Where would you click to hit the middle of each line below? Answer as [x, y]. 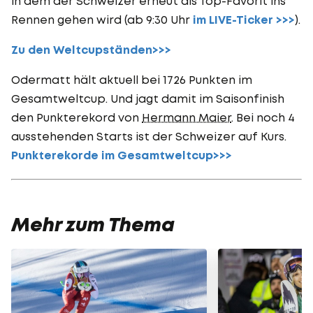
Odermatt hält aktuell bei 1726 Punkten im [132, 79]
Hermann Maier [187, 117]
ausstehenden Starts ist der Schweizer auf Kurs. [149, 136]
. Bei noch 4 [263, 117]
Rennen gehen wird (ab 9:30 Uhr [102, 19]
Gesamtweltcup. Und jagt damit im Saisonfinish [148, 98]
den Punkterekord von [77, 117]
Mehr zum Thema [93, 225]
